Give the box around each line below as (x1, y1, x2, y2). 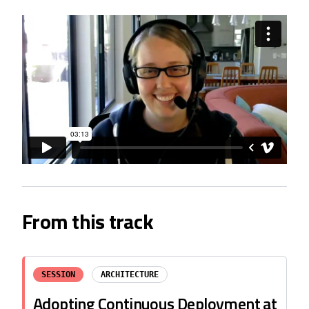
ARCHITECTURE (101, 270, 159, 279)
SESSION (41, 270, 75, 279)
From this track (22, 206, 153, 237)
